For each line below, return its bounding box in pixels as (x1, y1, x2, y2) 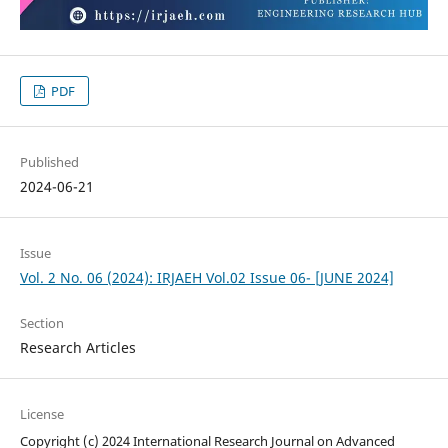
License (19, 404, 64, 423)
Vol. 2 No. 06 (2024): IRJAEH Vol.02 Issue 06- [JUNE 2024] (19, 267, 394, 287)
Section (19, 313, 64, 332)
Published (19, 152, 79, 171)
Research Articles (19, 337, 136, 357)
